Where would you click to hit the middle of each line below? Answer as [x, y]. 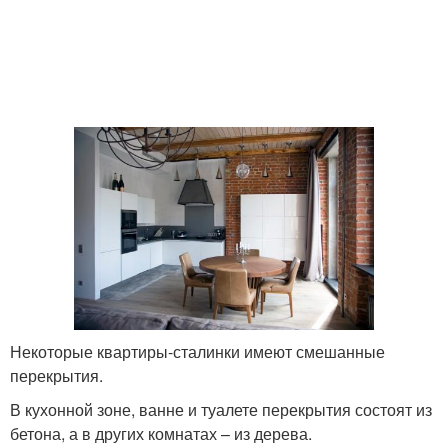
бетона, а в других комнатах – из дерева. [161, 434]
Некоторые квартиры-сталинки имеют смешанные [197, 352]
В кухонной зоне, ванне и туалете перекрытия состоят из [221, 410]
